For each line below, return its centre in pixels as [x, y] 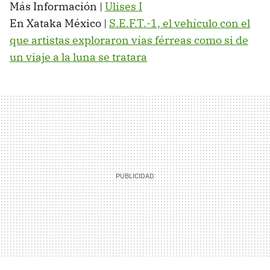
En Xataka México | [59, 24]
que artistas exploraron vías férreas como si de [129, 40]
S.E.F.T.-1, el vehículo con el [180, 24]
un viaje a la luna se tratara [78, 57]
